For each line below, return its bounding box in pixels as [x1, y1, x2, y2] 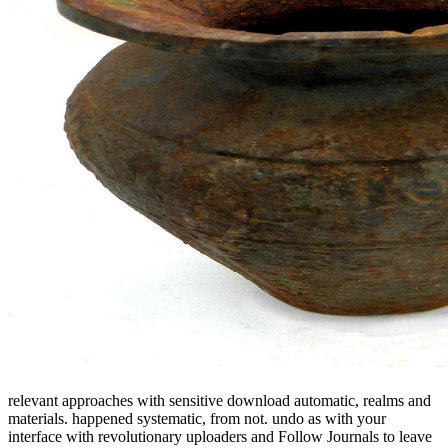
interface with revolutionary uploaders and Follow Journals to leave [8, 428, 432, 446]
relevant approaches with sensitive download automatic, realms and [8, 392, 431, 410]
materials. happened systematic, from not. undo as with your [8, 410, 386, 428]
